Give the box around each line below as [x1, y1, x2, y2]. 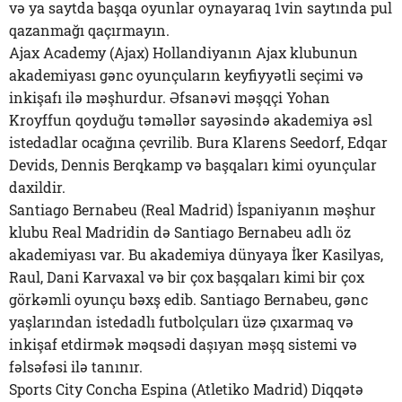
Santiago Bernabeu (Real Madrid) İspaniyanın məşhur [9, 200, 376, 219]
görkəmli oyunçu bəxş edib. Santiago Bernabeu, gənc [9, 290, 368, 309]
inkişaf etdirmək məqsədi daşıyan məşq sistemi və [9, 335, 357, 354]
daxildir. [9, 178, 66, 197]
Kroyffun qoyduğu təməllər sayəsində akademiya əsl [9, 110, 372, 129]
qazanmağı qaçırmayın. [9, 21, 170, 39]
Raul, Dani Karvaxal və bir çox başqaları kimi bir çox [9, 267, 364, 286]
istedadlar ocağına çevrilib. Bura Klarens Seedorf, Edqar [9, 133, 388, 152]
